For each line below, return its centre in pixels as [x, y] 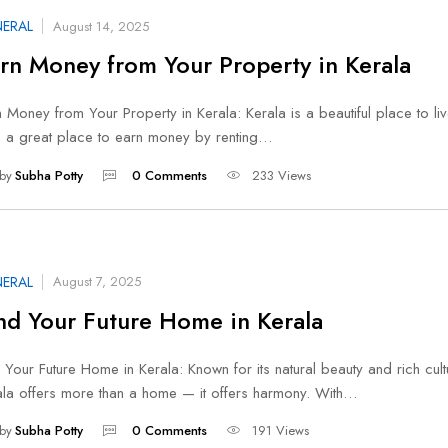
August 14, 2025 [101, 26]
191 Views [280, 431]
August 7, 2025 [97, 282]
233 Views [281, 175]
